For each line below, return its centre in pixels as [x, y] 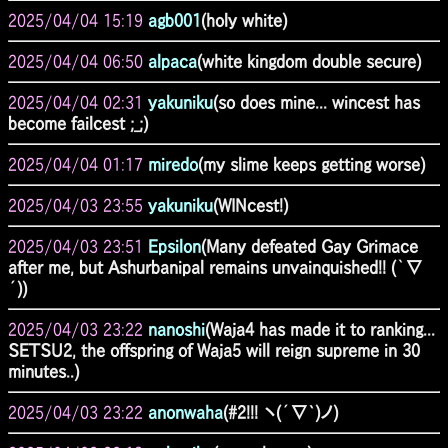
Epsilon [174, 246]
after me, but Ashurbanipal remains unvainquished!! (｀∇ [215, 267]
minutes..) [43, 371]
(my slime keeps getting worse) [311, 164]
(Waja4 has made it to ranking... [320, 329]
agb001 [174, 20]
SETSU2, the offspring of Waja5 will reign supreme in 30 [214, 350]
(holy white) [244, 20]
